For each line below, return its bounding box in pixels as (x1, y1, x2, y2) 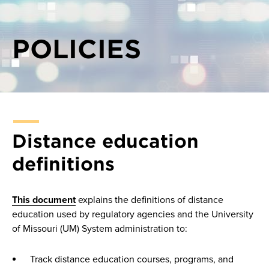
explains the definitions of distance (76, 194, 223, 207)
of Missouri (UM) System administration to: (12, 223, 187, 235)
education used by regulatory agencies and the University (12, 208, 253, 221)
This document (12, 194, 76, 207)
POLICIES (12, 34, 141, 64)
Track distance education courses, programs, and (30, 253, 234, 266)
